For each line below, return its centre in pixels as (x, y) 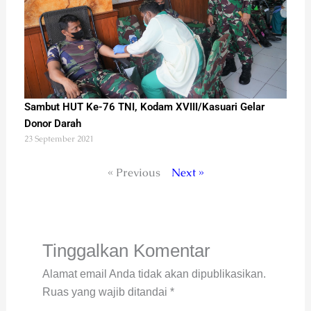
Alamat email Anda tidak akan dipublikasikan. (154, 274)
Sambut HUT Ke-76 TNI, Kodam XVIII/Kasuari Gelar (144, 107)
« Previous (134, 172)
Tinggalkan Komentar (126, 250)
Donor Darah (52, 123)
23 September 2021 (59, 138)
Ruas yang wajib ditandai (106, 292)
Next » (187, 172)
